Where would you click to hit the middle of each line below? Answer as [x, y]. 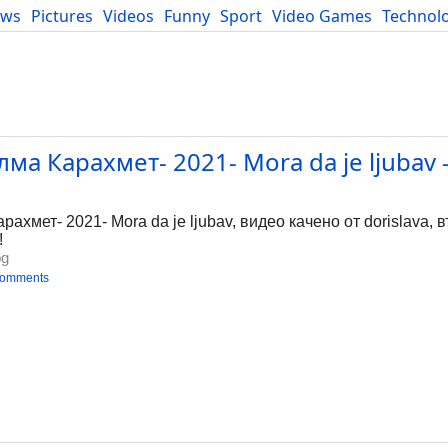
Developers [50, 38]
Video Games [322, 16]
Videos [128, 16]
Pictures [62, 16]
